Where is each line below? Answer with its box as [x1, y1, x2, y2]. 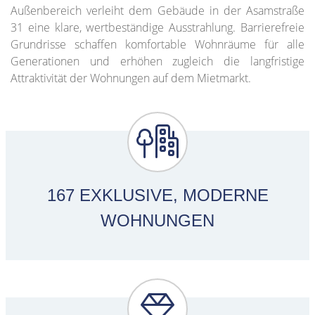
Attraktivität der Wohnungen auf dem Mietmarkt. [11, 70, 254, 86]
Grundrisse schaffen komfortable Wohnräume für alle [11, 37, 304, 52]
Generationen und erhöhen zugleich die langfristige [11, 53, 304, 69]
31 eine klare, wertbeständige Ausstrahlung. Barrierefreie [11, 20, 304, 35]
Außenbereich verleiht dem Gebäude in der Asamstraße [11, 3, 304, 18]
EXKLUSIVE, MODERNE [74, 186, 269, 205]
